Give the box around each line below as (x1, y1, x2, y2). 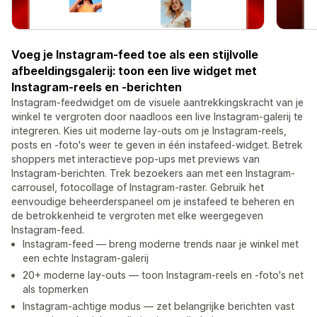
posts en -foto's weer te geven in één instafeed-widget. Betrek (11, 139, 303, 151)
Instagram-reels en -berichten (11, 80, 182, 95)
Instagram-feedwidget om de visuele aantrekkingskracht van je (11, 96, 304, 109)
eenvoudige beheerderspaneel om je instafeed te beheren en (11, 195, 294, 208)
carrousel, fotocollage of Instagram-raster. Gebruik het (11, 181, 264, 194)
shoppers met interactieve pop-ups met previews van (11, 153, 260, 166)
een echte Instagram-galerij (23, 252, 149, 265)
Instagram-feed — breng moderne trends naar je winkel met (23, 238, 299, 250)
